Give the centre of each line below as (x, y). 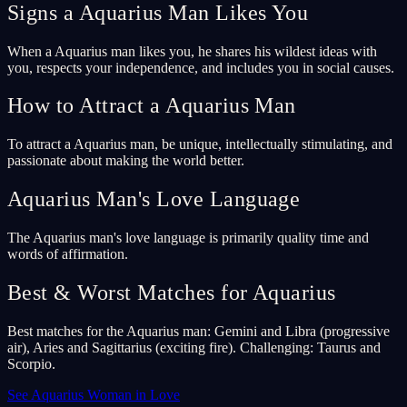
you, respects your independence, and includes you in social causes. (201, 67)
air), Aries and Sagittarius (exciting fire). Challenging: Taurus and (194, 347)
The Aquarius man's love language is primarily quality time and (188, 238)
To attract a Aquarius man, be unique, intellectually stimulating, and (200, 144)
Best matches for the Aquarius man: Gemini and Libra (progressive (199, 331)
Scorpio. (31, 363)
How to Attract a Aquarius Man (152, 106)
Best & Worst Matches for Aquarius (172, 293)
